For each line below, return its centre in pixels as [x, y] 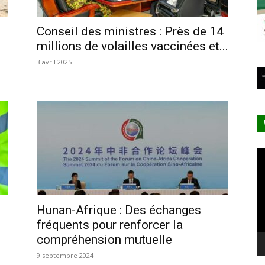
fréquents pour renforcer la [110, 224]
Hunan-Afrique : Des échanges [119, 210]
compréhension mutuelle [104, 239]
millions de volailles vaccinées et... [132, 46]
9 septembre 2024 [65, 255]
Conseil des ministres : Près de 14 [130, 31]
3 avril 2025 [54, 62]
